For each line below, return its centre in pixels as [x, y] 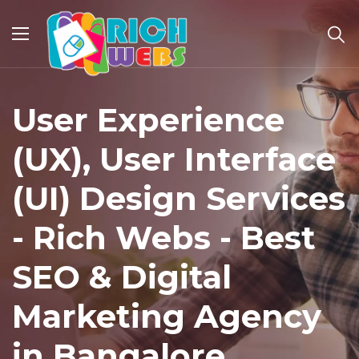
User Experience [148, 120]
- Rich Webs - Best [164, 238]
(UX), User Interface [174, 159]
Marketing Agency [167, 316]
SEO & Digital [122, 277]
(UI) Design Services [179, 198]
